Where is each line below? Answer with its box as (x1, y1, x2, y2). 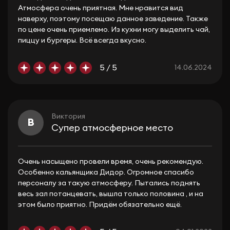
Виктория (51, 112, 85, 120)
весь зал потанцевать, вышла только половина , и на (18, 190, 203, 198)
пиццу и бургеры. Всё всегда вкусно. (18, 37, 146, 44)
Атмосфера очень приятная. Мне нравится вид (18, 5, 183, 12)
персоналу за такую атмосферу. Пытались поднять (18, 180, 200, 187)
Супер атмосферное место (51, 123, 173, 132)
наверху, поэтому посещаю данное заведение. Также (18, 15, 208, 23)
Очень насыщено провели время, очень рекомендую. (18, 158, 203, 165)
